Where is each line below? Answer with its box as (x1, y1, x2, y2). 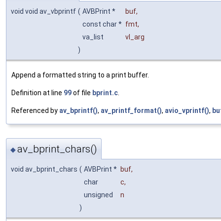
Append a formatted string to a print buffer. (11, 71, 149, 79)
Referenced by (11, 107, 59, 115)
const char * (82, 20, 123, 29)
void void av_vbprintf (11, 7, 76, 16)
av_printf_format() (101, 107, 162, 115)
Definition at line (11, 89, 64, 97)
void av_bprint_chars (11, 165, 77, 173)
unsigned (84, 190, 114, 199)
